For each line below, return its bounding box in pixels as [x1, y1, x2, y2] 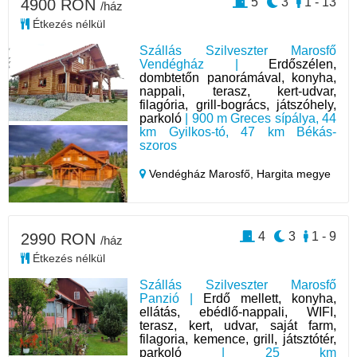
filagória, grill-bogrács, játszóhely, [139, 98, 336, 112]
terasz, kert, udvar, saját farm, [139, 319, 336, 333]
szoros [139, 139, 178, 153]
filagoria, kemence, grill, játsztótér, [139, 332, 336, 347]
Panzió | [139, 292, 204, 306]
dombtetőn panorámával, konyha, [139, 71, 336, 85]
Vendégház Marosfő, [146, 167, 257, 181]
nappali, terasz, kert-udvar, [139, 84, 336, 99]
